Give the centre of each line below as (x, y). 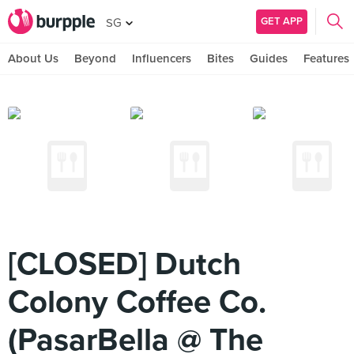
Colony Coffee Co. (137, 302)
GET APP (282, 21)
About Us (33, 58)
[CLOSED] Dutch (124, 264)
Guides (269, 58)
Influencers (162, 58)
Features (326, 58)
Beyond (95, 58)
